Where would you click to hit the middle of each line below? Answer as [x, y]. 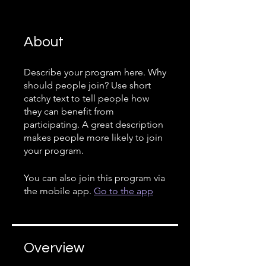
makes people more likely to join [93, 137]
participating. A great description [94, 124]
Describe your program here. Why [95, 72]
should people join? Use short [87, 85]
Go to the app [123, 191]
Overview [54, 248]
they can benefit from [69, 111]
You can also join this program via [94, 178]
